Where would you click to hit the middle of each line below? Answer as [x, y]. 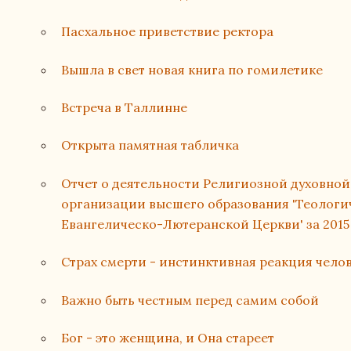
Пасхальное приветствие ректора [168, 32]
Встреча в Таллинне [125, 107]
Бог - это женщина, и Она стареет [168, 337]
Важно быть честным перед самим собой [190, 300]
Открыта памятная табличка [150, 145]
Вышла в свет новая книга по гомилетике [192, 69]
